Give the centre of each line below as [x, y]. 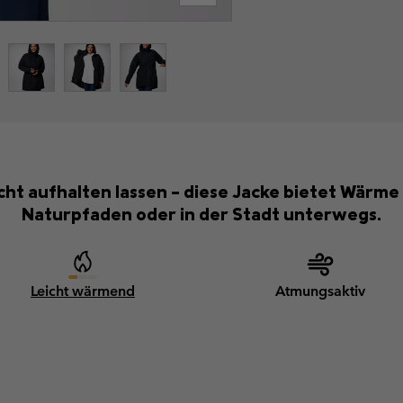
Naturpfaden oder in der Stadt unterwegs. [201, 214]
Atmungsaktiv [320, 291]
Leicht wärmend [83, 291]
